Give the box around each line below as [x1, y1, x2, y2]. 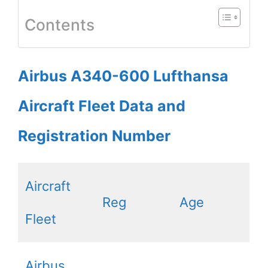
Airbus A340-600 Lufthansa [18, 66, 229, 85]
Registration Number [18, 126, 170, 145]
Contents [25, 14, 95, 34]
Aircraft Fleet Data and [18, 96, 185, 115]
